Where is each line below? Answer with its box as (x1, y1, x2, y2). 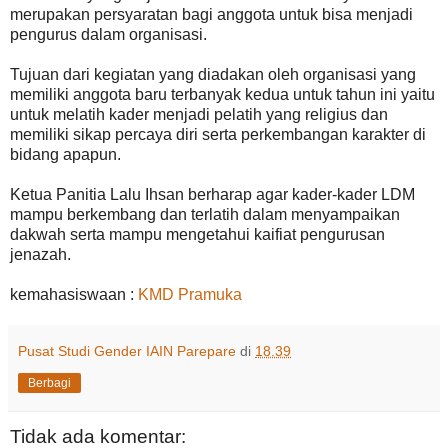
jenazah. (10, 245, 71, 263)
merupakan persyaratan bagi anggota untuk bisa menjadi (10, 5, 413, 23)
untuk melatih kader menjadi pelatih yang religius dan (10, 105, 388, 123)
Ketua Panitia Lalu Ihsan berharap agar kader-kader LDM (10, 185, 415, 203)
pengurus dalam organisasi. (10, 25, 207, 43)
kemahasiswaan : (10, 285, 138, 303)
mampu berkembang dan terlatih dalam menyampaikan (10, 205, 400, 223)
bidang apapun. (10, 145, 121, 163)
